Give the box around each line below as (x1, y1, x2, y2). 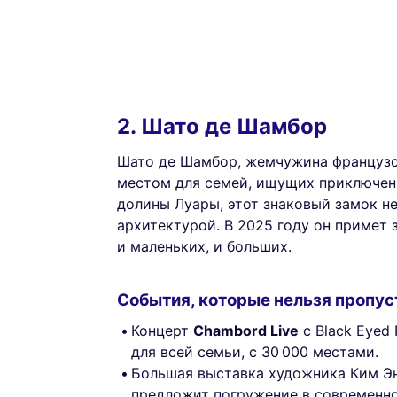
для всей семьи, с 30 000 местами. (131, 342, 378, 361)
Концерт (131, 321, 193, 339)
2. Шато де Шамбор (117, 113, 327, 139)
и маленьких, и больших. (117, 237, 292, 255)
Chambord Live (193, 321, 299, 339)
